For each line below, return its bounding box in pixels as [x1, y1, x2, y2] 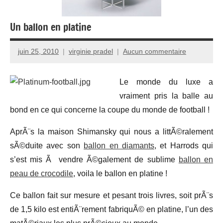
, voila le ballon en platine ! [73, 169, 167, 178]
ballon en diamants [84, 141, 154, 150]
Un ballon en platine [10, 19, 91, 34]
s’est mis [10, 155, 46, 164]
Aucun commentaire [123, 47, 186, 56]
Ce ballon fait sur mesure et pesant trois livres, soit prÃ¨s [10, 191, 213, 200]
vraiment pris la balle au [119, 91, 213, 100]
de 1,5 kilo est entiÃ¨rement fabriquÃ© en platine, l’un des [10, 205, 213, 214]
